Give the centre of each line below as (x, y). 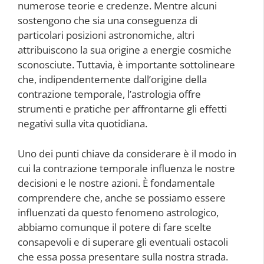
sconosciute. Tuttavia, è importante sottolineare (126, 65)
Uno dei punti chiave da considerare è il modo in (127, 153)
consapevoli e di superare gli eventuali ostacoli (123, 242)
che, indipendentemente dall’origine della (112, 80)
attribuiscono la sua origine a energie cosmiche (125, 50)
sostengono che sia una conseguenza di (108, 21)
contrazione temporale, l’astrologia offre (109, 94)
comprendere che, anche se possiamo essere (122, 197)
